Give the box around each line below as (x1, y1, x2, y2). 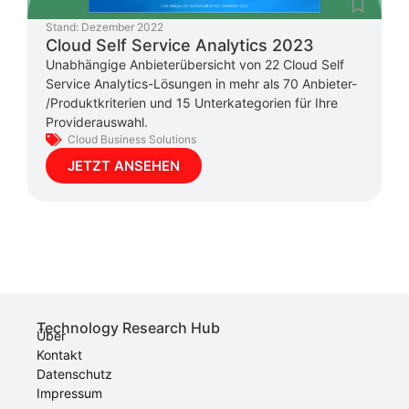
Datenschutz (37, 365, 112, 382)
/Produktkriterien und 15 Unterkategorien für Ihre (46, 94, 338, 110)
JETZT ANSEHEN (68, 156, 180, 174)
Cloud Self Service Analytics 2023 (46, 35, 314, 55)
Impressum (37, 384, 102, 401)
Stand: (46, 19, 79, 34)
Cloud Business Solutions (68, 131, 196, 146)
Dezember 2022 (81, 19, 163, 34)
